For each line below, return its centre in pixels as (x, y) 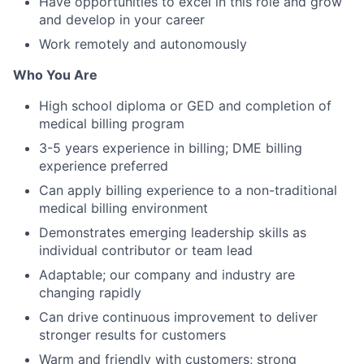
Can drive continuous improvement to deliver (178, 317)
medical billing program (112, 124)
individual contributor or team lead (146, 251)
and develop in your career (122, 20)
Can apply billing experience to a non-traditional (188, 191)
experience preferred (104, 166)
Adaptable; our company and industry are (167, 275)
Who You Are (55, 75)
